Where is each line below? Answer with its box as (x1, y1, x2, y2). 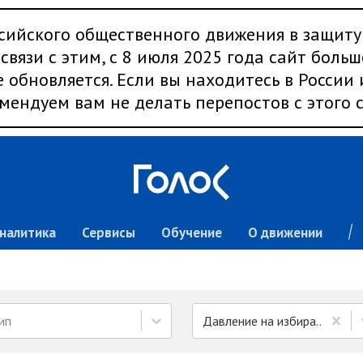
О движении (247, 224, 322, 241)
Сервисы (81, 224, 135, 241)
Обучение (160, 224, 222, 241)
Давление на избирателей (315, 313, 325, 329)
